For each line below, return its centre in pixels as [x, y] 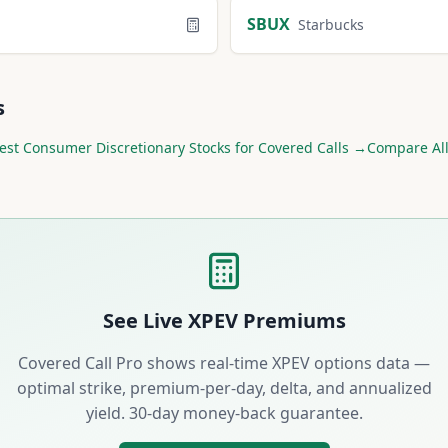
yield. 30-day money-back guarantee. [224, 413]
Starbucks [331, 24]
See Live [145, 320]
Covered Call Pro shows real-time [145, 363]
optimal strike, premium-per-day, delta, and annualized [224, 388]
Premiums [291, 320]
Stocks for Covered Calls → [276, 147]
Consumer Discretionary [104, 147]
